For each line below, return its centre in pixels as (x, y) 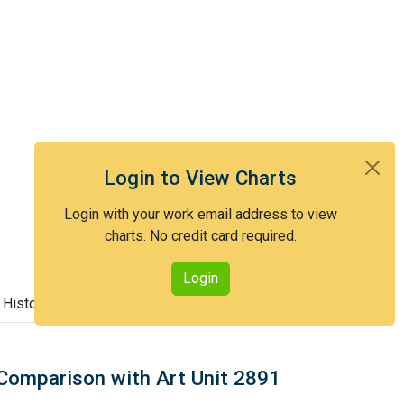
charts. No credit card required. (200, 236)
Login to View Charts (200, 178)
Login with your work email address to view (200, 214)
